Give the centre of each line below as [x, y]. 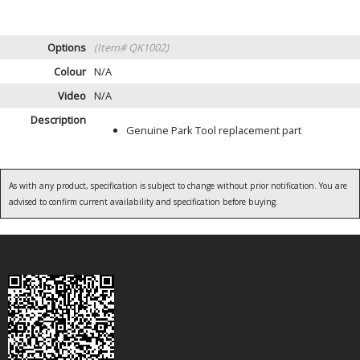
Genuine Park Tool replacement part [214, 130]
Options [67, 48]
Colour [70, 72]
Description [58, 120]
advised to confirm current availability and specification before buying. [143, 202]
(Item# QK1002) [131, 48]
